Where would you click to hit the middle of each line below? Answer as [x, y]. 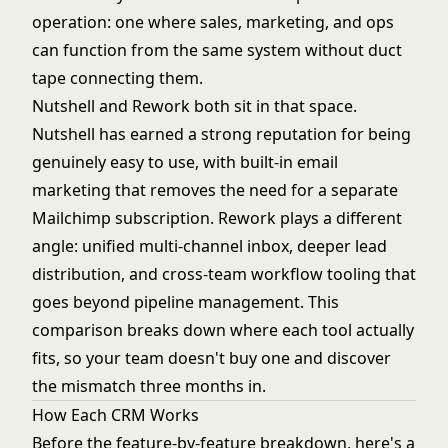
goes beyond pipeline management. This [185, 302]
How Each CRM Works [115, 415]
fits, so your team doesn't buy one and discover [211, 358]
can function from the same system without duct [217, 50]
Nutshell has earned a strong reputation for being [221, 134]
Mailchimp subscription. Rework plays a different [217, 218]
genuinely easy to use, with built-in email [185, 162]
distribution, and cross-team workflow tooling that [224, 274]
